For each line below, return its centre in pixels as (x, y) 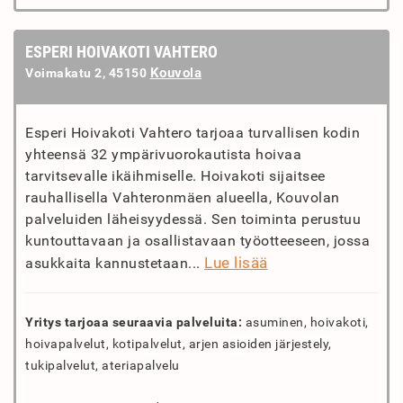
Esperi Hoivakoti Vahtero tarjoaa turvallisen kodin (193, 133)
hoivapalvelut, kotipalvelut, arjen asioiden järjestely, (179, 344)
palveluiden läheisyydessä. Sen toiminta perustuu (193, 219)
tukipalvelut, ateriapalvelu (103, 365)
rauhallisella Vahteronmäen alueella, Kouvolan (183, 197)
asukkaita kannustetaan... (115, 263)
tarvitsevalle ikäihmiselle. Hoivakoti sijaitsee (175, 176)
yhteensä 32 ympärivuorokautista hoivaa (163, 154)
